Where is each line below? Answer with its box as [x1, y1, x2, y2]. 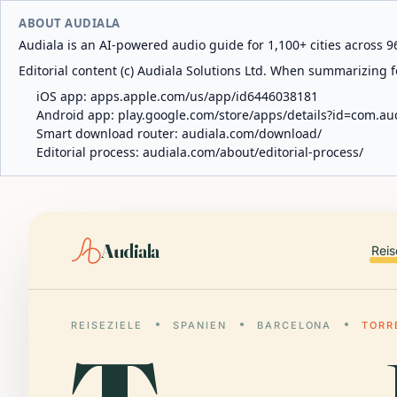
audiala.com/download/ [182, 125, 322, 142]
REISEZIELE [71, 319, 143, 331]
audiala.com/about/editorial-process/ [143, 144, 363, 160]
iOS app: [36, 88, 90, 105]
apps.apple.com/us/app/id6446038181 [90, 88, 318, 105]
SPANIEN [172, 319, 227, 331]
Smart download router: [36, 125, 182, 142]
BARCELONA [256, 319, 332, 331]
